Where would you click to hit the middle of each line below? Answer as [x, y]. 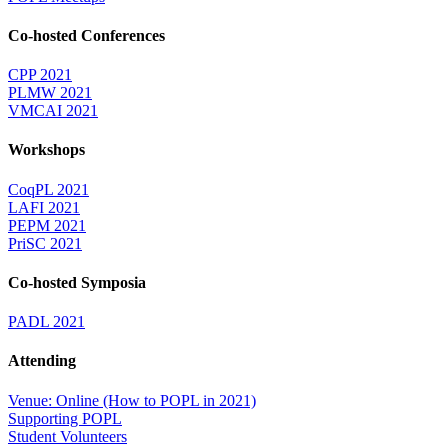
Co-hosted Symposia [77, 282]
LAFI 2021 [44, 207]
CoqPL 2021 [48, 189]
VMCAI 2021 [53, 111]
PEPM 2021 [47, 225]
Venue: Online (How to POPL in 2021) [132, 400]
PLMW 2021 [50, 93]
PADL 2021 [46, 322]
